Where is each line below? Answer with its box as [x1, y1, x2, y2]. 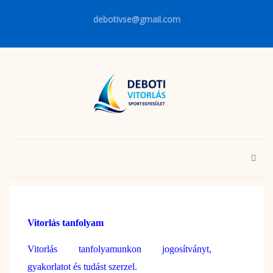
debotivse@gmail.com [93, 13, 180, 25]
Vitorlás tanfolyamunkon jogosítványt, [27, 243, 211, 254]
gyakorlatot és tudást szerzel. [27, 261, 137, 272]
